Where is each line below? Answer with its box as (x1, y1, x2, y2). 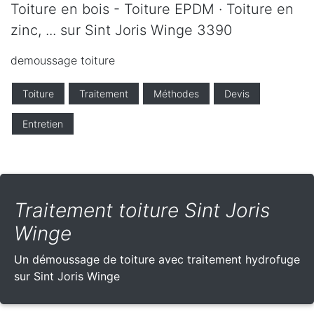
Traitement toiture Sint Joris (14, 198, 270, 223)
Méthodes (153, 88, 199, 100)
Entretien (22, 118, 63, 130)
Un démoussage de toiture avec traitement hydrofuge (14, 252, 300, 267)
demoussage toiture (11, 53, 115, 68)
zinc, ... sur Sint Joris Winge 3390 (11, 22, 232, 39)
